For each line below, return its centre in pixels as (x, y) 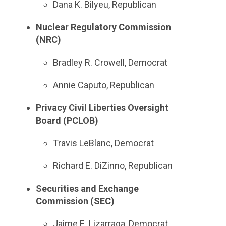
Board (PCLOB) (67, 120)
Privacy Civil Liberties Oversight (102, 108)
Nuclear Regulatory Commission (103, 27)
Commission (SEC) (75, 201)
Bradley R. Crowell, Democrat (110, 62)
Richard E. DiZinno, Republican (113, 166)
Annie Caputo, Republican (104, 85)
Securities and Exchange (87, 188)
